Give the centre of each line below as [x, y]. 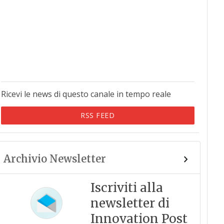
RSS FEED [98, 115]
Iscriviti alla [126, 187]
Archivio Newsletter [54, 159]
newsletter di [130, 203]
